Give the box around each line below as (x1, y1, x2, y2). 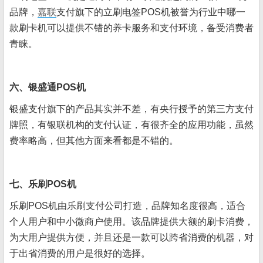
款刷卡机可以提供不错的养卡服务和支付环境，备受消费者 (9, 23, 254, 33)
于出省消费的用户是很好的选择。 (9, 248, 150, 258)
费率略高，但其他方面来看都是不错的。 (9, 136, 178, 146)
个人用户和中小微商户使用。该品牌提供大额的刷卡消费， (9, 217, 254, 227)
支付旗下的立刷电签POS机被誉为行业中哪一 (56, 7, 245, 17)
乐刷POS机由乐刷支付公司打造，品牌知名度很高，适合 (9, 201, 245, 211)
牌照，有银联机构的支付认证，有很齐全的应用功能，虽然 (9, 120, 254, 130)
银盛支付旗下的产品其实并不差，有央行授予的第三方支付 (9, 104, 254, 114)
